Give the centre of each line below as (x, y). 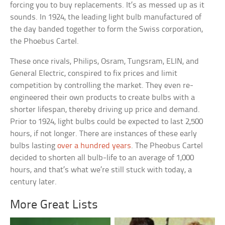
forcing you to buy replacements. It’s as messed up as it (107, 6)
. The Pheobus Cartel (167, 146)
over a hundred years (94, 146)
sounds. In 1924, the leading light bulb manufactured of (106, 18)
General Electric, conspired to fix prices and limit (94, 74)
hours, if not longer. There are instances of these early (104, 134)
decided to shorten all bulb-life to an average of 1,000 (102, 158)
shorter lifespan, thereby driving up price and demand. (105, 110)
